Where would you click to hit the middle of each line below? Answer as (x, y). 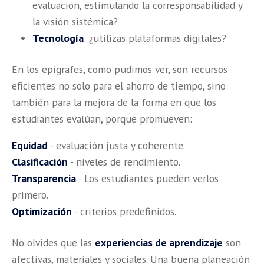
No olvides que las (53, 243)
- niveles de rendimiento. (124, 162)
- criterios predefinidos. (124, 212)
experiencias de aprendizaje (159, 243)
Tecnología (58, 38)
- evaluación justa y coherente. (116, 146)
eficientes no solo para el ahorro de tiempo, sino (119, 85)
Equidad (30, 146)
